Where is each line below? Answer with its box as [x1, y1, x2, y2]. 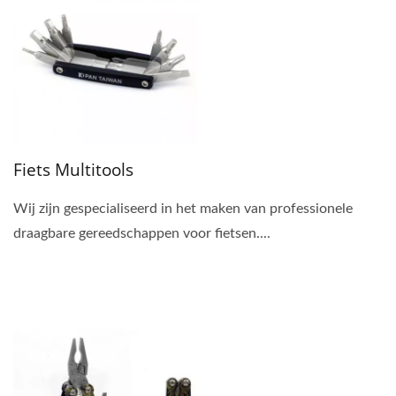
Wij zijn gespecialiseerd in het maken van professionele [13, 201, 353, 216]
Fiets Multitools [13, 157, 133, 181]
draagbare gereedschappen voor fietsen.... [13, 225, 270, 240]
